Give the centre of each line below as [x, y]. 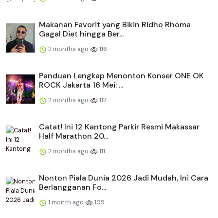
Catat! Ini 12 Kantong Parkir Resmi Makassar [119, 127]
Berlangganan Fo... [73, 187]
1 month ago [66, 202]
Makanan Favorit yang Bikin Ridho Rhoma [115, 25]
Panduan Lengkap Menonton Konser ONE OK [121, 76]
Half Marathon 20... [73, 136]
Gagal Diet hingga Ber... [81, 34]
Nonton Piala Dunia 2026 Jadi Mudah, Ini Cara [124, 178]
